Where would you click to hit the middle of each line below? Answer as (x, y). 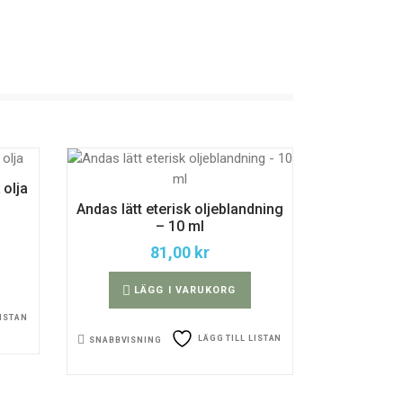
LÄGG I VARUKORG (185, 290)
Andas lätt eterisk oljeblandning (179, 209)
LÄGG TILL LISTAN (240, 338)
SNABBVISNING (125, 340)
